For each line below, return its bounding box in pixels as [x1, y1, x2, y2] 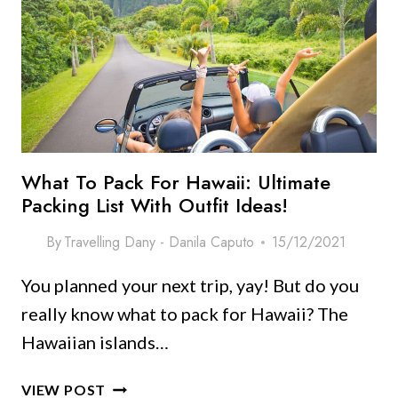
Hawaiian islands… [21, 331, 169, 354]
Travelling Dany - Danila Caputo [64, 232, 255, 253]
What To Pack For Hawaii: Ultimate [21, 168, 330, 197]
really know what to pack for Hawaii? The [21, 303, 348, 325]
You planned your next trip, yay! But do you [21, 275, 359, 297]
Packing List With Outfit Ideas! [21, 191, 288, 220]
